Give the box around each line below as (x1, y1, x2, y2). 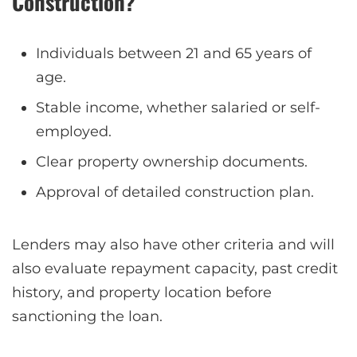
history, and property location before (12, 283, 272, 301)
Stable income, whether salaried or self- (36, 98, 320, 116)
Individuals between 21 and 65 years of (36, 44, 312, 62)
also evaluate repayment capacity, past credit (12, 259, 338, 277)
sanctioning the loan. (12, 307, 163, 325)
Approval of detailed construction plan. (36, 182, 314, 201)
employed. (36, 122, 112, 140)
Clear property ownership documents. (36, 152, 308, 171)
